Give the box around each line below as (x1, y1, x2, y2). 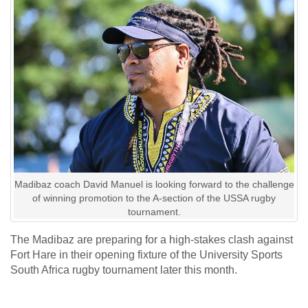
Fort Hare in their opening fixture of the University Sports (10, 248, 283, 261)
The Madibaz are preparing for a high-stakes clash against (10, 233, 293, 245)
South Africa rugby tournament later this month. (10, 263, 237, 276)
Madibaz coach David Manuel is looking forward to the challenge (14, 178, 294, 190)
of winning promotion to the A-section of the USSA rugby (32, 192, 276, 203)
